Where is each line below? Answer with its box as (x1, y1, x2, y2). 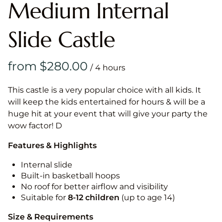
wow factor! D (8, 121, 62, 131)
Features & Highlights (8, 141, 97, 151)
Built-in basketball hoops (21, 171, 120, 181)
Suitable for (21, 193, 68, 203)
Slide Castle (8, 26, 115, 54)
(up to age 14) (119, 193, 175, 203)
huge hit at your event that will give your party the (8, 109, 208, 119)
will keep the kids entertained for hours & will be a (8, 97, 205, 107)
